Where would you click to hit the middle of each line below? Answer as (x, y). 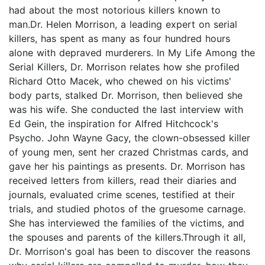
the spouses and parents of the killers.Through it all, (127, 237)
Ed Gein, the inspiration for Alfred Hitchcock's (114, 124)
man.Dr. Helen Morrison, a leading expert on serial (123, 25)
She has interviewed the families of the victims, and (127, 223)
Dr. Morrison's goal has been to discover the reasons (130, 252)
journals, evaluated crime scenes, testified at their (122, 195)
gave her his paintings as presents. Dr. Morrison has (127, 167)
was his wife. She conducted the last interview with (126, 110)
